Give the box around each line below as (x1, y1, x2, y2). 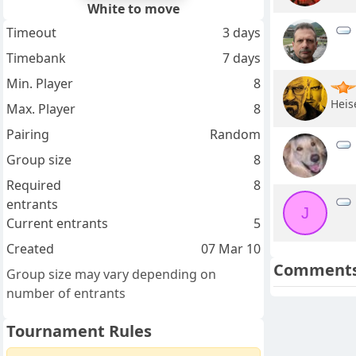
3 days (222, 24, 261, 42)
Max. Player (6, 100, 75, 118)
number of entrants (6, 284, 126, 303)
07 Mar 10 (200, 240, 261, 258)
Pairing (6, 126, 49, 144)
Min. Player (6, 75, 73, 93)
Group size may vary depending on (6, 265, 216, 284)
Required (6, 176, 61, 195)
